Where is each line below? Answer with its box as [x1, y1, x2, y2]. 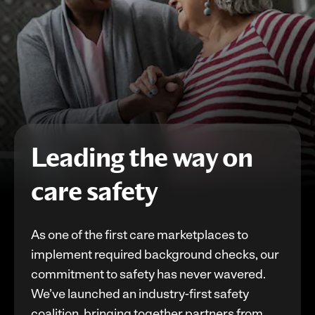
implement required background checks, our [31, 246, 279, 262]
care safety [31, 172, 157, 210]
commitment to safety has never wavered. [31, 266, 266, 282]
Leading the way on [31, 138, 252, 176]
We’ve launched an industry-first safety [31, 285, 249, 302]
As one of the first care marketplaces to [31, 226, 248, 243]
